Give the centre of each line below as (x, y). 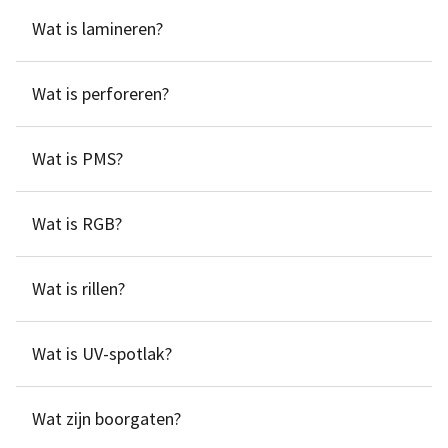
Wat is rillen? (78, 288)
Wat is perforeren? (100, 93)
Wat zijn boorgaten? (106, 418)
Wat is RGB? (77, 223)
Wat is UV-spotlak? (102, 353)
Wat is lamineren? (97, 28)
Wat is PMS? (77, 158)
